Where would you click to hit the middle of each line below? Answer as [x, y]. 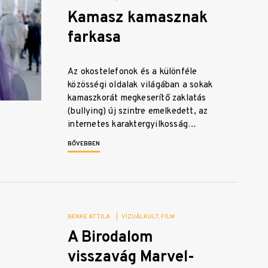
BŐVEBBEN [84, 144]
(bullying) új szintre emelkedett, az [138, 112]
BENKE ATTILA [89, 217]
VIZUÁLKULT [140, 217]
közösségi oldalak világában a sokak [140, 86]
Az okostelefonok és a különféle [133, 72]
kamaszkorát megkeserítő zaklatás [137, 99]
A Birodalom [111, 238]
